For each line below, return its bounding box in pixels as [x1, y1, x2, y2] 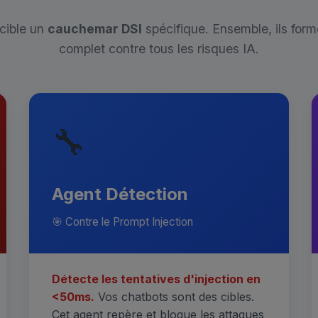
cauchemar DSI [47, 21, 142, 36]
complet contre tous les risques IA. [59, 41, 259, 56]
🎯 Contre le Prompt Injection [52, 215, 194, 229]
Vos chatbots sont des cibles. [94, 290, 255, 304]
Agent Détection [52, 184, 189, 204]
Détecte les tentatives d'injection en [52, 272, 261, 286]
